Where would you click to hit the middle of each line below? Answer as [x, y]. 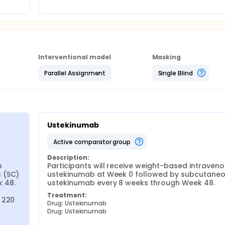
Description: [68, 157]
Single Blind [176, 73]
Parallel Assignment [75, 73]
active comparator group [94, 142]
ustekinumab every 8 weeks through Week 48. [131, 183]
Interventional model [75, 57]
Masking [166, 57]
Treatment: [67, 195]
